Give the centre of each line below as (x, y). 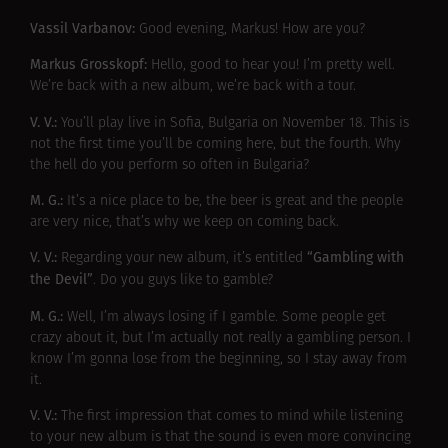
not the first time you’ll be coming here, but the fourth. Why (215, 144)
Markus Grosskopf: (90, 65)
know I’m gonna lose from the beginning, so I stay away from (218, 359)
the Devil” (61, 280)
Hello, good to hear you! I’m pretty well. (273, 66)
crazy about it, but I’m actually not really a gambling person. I (220, 338)
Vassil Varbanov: (84, 28)
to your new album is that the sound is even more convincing (220, 438)
